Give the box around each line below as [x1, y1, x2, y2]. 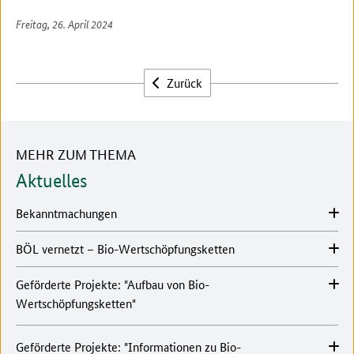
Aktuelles [16, 169, 88, 193]
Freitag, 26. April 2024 [16, 16, 113, 32]
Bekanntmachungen [16, 205, 117, 222]
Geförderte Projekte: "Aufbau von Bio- [16, 276, 209, 293]
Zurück [163, 74, 202, 92]
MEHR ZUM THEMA [16, 144, 136, 164]
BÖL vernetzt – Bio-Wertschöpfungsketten [16, 240, 235, 258]
